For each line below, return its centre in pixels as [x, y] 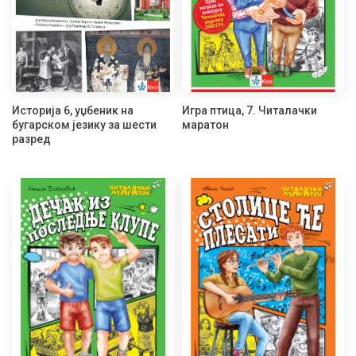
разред [31, 139]
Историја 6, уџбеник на [73, 111]
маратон [205, 125]
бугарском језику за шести [84, 125]
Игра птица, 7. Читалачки [250, 111]
